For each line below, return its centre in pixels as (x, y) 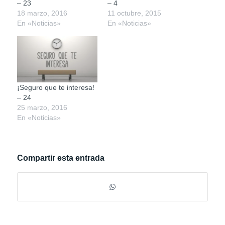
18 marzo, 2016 (42, 13)
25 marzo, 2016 (42, 107)
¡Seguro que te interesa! (55, 87)
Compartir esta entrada (61, 158)
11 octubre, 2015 (134, 13)
